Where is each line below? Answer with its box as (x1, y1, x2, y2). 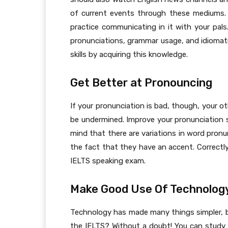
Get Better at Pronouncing (70, 76, 212, 90)
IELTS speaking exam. (70, 156, 146, 166)
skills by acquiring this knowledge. (70, 50, 188, 60)
